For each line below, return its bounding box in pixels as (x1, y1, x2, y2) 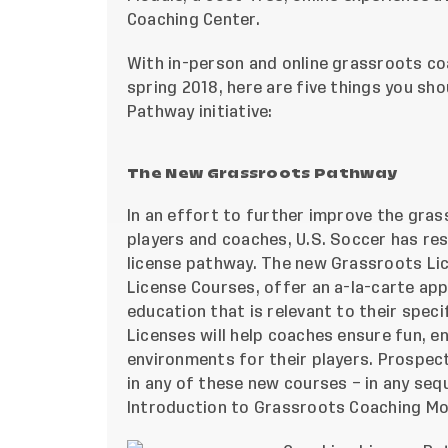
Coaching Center (127, 11, 256, 28)
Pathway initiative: (127, 103, 273, 120)
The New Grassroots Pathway (127, 163, 398, 183)
